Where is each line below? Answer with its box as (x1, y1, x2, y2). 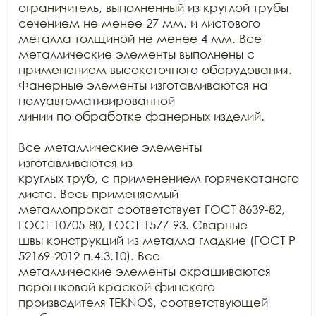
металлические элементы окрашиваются (18, 264, 271, 279)
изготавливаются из (18, 155, 133, 170)
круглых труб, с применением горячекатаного (18, 171, 299, 186)
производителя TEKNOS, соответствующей (18, 295, 268, 310)
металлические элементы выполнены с (18, 47, 255, 61)
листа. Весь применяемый (18, 186, 178, 201)
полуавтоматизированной (18, 93, 175, 108)
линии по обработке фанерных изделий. (18, 109, 265, 123)
